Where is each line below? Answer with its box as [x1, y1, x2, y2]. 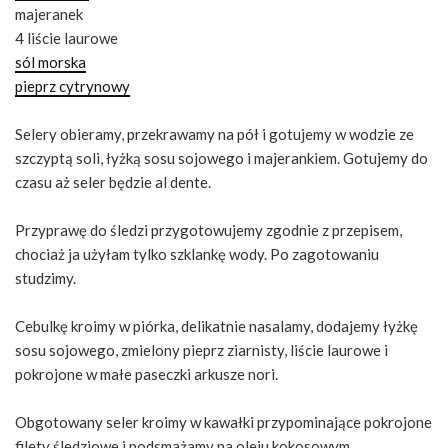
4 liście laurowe [15, 29, 118, 47]
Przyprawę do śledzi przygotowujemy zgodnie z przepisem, [15, 221, 402, 239]
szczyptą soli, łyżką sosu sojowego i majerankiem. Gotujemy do [15, 149, 428, 167]
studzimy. [15, 269, 76, 287]
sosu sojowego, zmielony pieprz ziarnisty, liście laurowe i [15, 341, 388, 359]
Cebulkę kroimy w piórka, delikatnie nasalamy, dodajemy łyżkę [15, 317, 418, 335]
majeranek [15, 5, 83, 23]
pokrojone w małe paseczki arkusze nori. [15, 365, 278, 383]
